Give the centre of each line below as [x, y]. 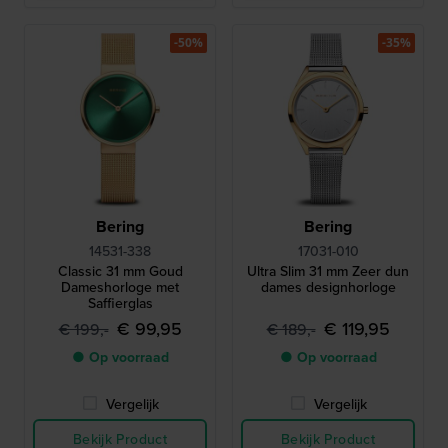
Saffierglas [120, 302]
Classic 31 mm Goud [120, 270]
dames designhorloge [328, 286]
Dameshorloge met [120, 286]
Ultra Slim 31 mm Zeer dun [328, 270]
